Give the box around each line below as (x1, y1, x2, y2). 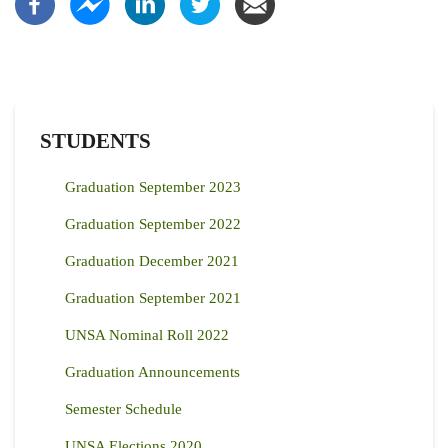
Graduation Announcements (65, 364, 240, 381)
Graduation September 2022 (65, 216, 241, 233)
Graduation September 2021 (65, 290, 241, 307)
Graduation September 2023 (65, 179, 241, 196)
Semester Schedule (65, 401, 182, 418)
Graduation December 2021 (65, 253, 239, 270)
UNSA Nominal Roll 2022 (65, 327, 229, 344)
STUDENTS (40, 129, 151, 154)
